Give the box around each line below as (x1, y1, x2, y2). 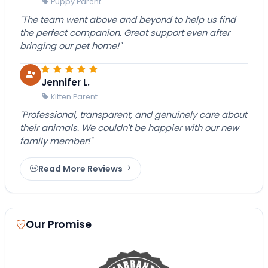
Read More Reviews (38, 162, 123, 175)
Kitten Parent (51, 91, 98, 102)
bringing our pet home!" (20, 39, 121, 52)
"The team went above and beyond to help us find (20, 13, 236, 26)
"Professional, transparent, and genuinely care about (20, 108, 247, 121)
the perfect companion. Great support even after (20, 26, 230, 39)
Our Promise (26, 217, 92, 232)
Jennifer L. (41, 75, 90, 89)
